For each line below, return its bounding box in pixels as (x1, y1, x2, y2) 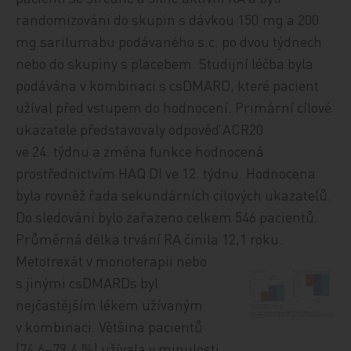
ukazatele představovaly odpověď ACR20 (16, 120, 264, 138)
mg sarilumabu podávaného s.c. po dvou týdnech (16, 32, 323, 50)
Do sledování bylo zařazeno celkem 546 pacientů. (16, 208, 319, 226)
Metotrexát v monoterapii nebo (16, 251, 208, 270)
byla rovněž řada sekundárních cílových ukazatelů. (16, 186, 332, 204)
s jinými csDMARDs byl (16, 273, 159, 291)
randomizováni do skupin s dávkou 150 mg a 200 (16, 10, 324, 28)
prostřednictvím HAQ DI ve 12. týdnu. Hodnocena (16, 164, 317, 182)
